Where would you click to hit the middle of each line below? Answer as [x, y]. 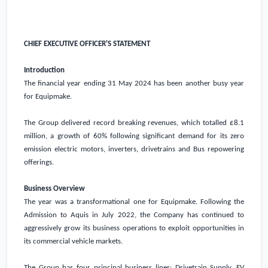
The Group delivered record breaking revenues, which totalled [127, 123]
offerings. [39, 163]
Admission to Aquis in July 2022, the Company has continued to [134, 215]
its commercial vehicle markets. [73, 242]
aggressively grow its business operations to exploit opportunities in [134, 229]
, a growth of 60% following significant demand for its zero [145, 136]
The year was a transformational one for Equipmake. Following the [134, 202]
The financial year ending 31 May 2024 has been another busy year [134, 84]
